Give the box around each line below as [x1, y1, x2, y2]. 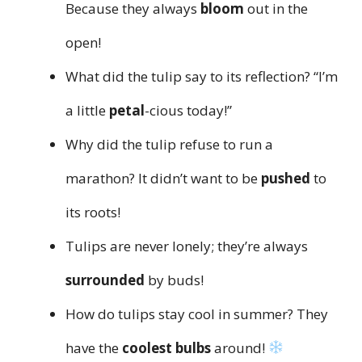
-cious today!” [145, 100, 232, 120]
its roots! [65, 202, 120, 221]
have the [65, 338, 122, 357]
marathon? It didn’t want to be [65, 168, 261, 187]
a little [65, 100, 109, 120]
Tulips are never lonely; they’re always [65, 236, 308, 255]
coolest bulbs [122, 338, 211, 357]
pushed [261, 168, 310, 187]
